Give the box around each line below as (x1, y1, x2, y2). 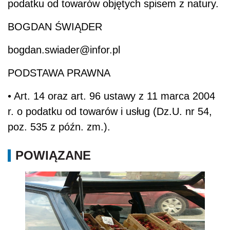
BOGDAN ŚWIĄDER (8, 21, 102, 32)
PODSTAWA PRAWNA (8, 67, 110, 79)
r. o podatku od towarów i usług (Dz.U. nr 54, (8, 105, 212, 117)
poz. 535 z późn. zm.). (8, 121, 110, 132)
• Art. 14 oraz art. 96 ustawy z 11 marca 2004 (8, 90, 215, 102)
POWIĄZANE (15, 148, 91, 162)
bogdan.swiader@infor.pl (8, 44, 120, 55)
